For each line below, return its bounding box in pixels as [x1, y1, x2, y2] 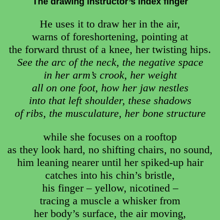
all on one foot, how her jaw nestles [31, 82, 189, 94]
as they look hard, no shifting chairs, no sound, [7, 143, 213, 156]
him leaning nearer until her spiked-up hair [17, 156, 203, 169]
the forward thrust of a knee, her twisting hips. [9, 43, 211, 56]
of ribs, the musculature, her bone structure [14, 107, 206, 120]
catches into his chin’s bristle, [45, 169, 175, 182]
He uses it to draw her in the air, [40, 18, 180, 30]
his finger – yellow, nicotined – [42, 182, 178, 194]
